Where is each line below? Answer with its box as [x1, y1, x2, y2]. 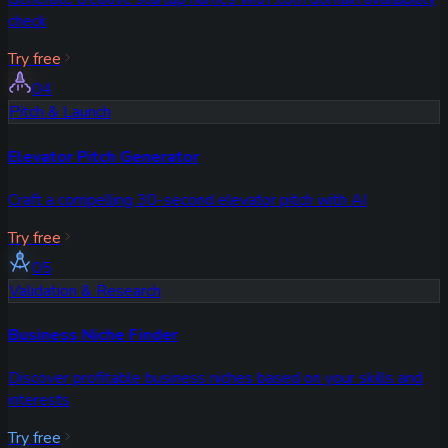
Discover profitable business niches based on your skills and [8, 367, 423, 390]
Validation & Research [9, 279, 161, 302]
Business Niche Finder [8, 324, 178, 347]
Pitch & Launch [9, 101, 111, 124]
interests [8, 389, 70, 412]
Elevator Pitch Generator [8, 145, 199, 168]
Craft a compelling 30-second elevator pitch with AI [8, 188, 367, 211]
